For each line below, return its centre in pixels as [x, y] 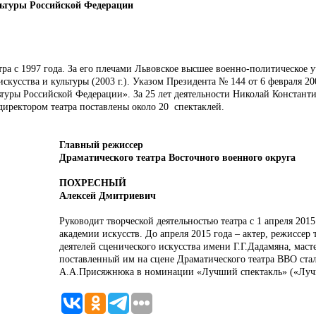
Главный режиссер [103, 145]
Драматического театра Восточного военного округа [177, 157]
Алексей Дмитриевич [108, 195]
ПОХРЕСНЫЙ [94, 183]
